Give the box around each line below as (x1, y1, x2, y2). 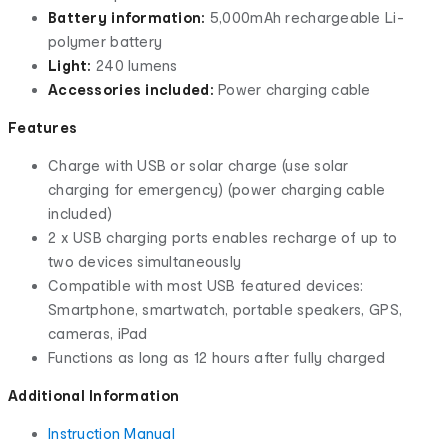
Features (8, 118, 78, 136)
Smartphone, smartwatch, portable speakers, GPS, (48, 300, 403, 318)
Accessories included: (48, 80, 214, 98)
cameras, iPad (48, 324, 148, 342)
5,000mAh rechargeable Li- (205, 8, 404, 26)
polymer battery (48, 32, 163, 50)
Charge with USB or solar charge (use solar (48, 156, 349, 174)
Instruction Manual (48, 424, 176, 442)
